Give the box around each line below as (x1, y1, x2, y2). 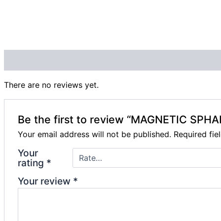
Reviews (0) (4, 55, 51, 66)
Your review (17, 175, 73, 187)
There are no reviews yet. (4, 80, 99, 90)
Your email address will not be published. (17, 129, 171, 140)
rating (17, 157, 46, 169)
